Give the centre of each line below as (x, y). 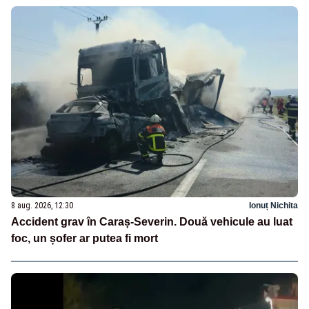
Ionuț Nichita (273, 206)
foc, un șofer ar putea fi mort (84, 239)
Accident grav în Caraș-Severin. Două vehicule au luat (152, 222)
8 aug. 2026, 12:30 (42, 206)
